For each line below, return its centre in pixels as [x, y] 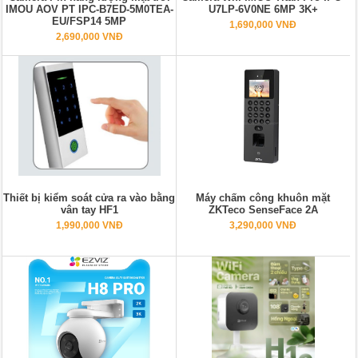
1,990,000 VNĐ [89, 226]
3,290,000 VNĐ [263, 226]
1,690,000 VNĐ [263, 25]
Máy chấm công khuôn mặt [263, 198]
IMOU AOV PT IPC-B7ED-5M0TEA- [89, 10]
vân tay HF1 [89, 210]
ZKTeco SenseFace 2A [263, 210]
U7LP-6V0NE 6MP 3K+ [263, 10]
